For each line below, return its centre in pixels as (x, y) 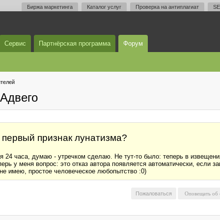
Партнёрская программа (75, 43)
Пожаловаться (154, 193)
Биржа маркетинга (50, 7)
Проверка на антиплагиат (167, 7)
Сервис (15, 43)
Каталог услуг (104, 7)
